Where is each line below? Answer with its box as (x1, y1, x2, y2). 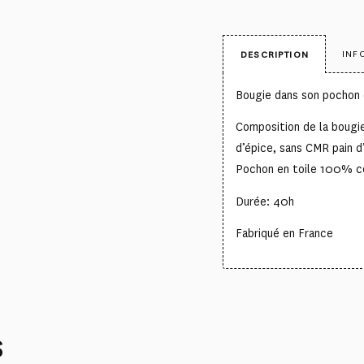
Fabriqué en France (236, 226, 333, 242)
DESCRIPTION (240, 47, 309, 61)
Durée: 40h (236, 193, 294, 210)
